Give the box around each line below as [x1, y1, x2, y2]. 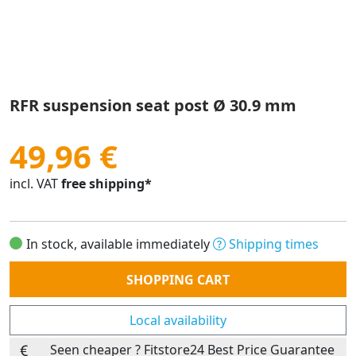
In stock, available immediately [26, 235, 213, 253]
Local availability [130, 311, 226, 329]
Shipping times [226, 235, 319, 253]
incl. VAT [10, 175, 58, 192]
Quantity [9, 253, 61, 271]
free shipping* [61, 175, 152, 192]
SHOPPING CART [126, 271, 230, 288]
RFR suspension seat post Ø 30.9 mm [10, 95, 296, 116]
